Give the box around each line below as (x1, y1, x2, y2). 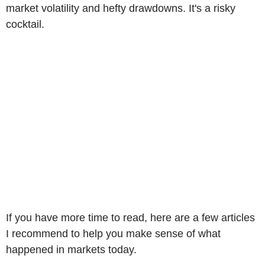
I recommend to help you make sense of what (6, 227, 221, 240)
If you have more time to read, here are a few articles (6, 211, 255, 224)
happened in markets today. (6, 243, 137, 256)
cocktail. (6, 18, 44, 30)
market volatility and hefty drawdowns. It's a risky (6, 2, 235, 14)
